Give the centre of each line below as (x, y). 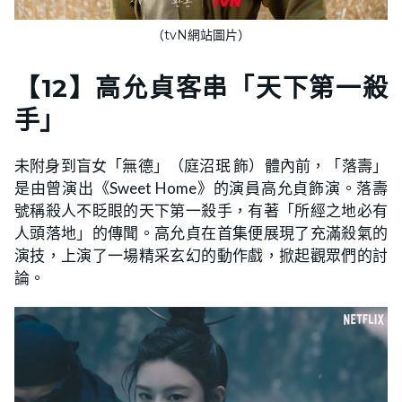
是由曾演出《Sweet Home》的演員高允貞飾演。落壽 (201, 188)
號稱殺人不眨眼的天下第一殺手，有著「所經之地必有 (201, 211)
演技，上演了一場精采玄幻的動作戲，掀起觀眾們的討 (201, 256)
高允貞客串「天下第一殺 (242, 88)
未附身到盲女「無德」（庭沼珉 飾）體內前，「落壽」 (201, 166)
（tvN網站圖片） (201, 35)
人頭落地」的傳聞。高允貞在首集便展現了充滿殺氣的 (201, 233)
